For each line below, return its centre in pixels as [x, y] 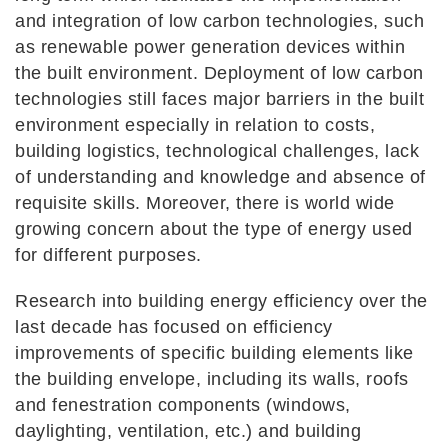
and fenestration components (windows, [183, 405]
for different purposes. [108, 255]
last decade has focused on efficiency [174, 327]
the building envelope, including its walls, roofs [212, 379]
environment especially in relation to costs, [195, 125]
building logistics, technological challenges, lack [217, 151]
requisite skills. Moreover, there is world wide [205, 203]
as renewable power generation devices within [210, 47]
